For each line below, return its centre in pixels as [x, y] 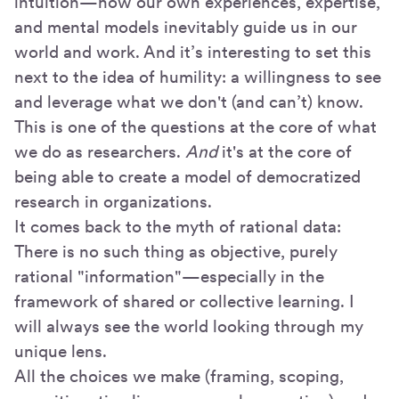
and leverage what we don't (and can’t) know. [189, 102]
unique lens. [61, 352]
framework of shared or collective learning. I [184, 302]
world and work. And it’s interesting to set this [193, 53]
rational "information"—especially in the [169, 277]
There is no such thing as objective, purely [176, 252]
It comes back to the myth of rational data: [178, 227]
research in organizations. [113, 202]
